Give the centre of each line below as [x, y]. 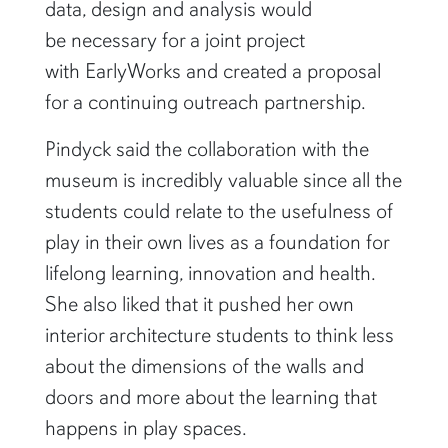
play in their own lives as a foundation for [216, 242]
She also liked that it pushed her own [199, 304]
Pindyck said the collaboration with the [206, 149]
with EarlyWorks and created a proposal [212, 71]
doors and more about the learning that [210, 397]
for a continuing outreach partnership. [207, 102]
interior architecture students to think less [219, 335]
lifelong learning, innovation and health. [209, 273]
